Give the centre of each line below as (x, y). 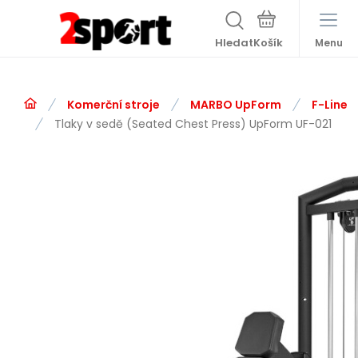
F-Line (330, 105)
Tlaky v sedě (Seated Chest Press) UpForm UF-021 (193, 124)
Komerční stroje (113, 105)
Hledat (234, 43)
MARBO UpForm (236, 105)
